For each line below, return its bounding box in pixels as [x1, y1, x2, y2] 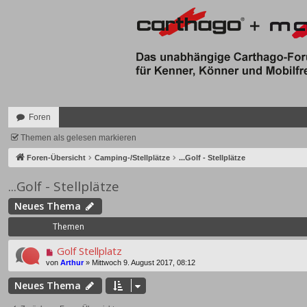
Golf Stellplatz [56, 244, 122, 258]
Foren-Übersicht [27, 153, 86, 162]
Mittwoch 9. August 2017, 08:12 [92, 258, 195, 267]
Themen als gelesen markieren [21, 133, 136, 143]
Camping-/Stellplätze [95, 153, 170, 162]
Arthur [60, 258, 84, 267]
